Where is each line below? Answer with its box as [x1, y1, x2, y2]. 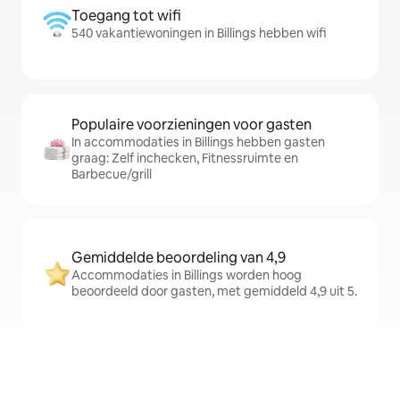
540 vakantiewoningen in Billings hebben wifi [71, 25, 326, 42]
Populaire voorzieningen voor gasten [71, 115, 312, 135]
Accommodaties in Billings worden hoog [71, 267, 302, 284]
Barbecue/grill [71, 166, 152, 183]
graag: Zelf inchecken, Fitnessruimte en [71, 150, 298, 167]
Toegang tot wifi [71, 6, 181, 26]
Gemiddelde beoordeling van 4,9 [71, 248, 286, 268]
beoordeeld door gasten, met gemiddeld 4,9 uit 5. [71, 283, 357, 300]
